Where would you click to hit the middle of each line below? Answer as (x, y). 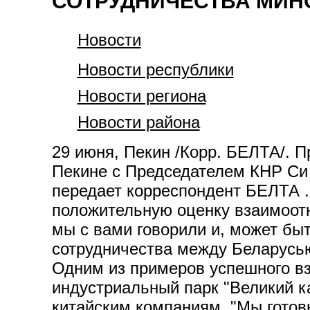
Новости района (138, 122)
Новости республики (155, 70)
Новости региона (142, 96)
